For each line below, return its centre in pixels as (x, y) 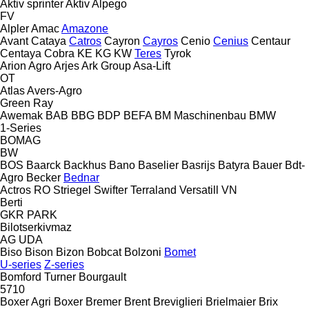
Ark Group (106, 66)
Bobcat (104, 252)
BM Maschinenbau (200, 115)
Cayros (160, 41)
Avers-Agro (54, 90)
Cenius (231, 41)
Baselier (158, 165)
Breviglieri (178, 301)
